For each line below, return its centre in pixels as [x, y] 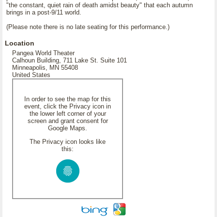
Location [20, 43]
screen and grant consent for [68, 121]
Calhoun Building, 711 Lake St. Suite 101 [70, 60]
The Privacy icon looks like [68, 142]
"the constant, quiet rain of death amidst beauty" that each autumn [100, 5]
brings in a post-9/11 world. [44, 12]
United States [31, 75]
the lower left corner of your [68, 114]
